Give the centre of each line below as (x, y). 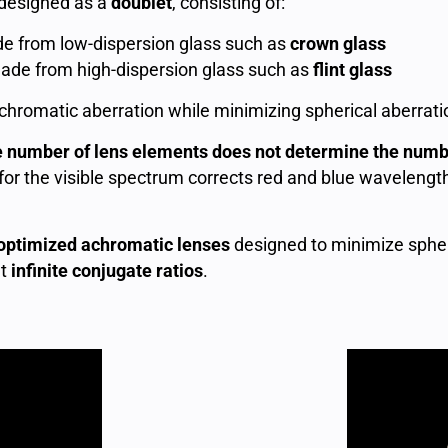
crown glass (338, 43)
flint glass (352, 69)
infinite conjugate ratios (107, 270)
